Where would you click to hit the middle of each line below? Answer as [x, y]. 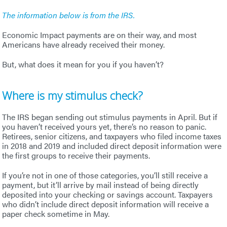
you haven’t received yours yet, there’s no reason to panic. [104, 126]
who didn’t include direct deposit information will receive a [106, 204]
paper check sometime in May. [56, 213]
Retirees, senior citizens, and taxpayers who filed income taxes [112, 136]
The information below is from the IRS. [69, 15]
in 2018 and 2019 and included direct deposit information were [112, 145]
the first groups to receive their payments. [76, 155]
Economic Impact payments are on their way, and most [100, 34]
